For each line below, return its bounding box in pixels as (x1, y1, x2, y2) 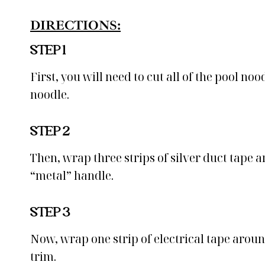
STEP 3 (30, 203, 70, 223)
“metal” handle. (30, 167, 114, 183)
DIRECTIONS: (30, 17, 121, 34)
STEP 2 (30, 122, 69, 142)
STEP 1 (30, 41, 66, 61)
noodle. (30, 86, 69, 102)
